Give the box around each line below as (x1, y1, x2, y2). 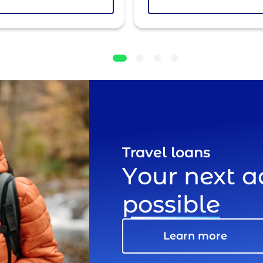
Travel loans (122, 143, 210, 162)
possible (122, 189, 220, 220)
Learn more (163, 229, 227, 244)
